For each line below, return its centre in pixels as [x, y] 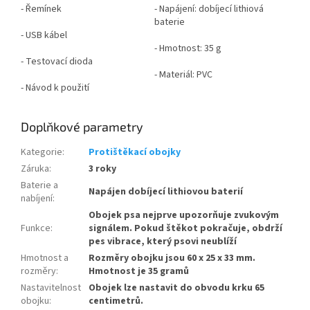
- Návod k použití [55, 88]
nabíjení [37, 199]
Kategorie [42, 153]
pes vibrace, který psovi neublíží [163, 242]
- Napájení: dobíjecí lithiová [209, 9]
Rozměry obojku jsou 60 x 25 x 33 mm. [172, 258]
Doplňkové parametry [82, 127]
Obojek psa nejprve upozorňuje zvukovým [184, 216]
